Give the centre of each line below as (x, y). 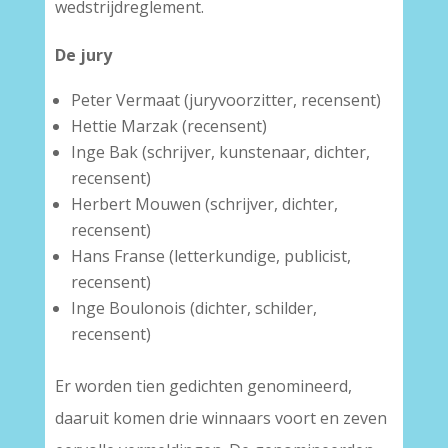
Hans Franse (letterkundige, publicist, (210, 256)
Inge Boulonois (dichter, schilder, (193, 308)
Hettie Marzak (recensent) (168, 126)
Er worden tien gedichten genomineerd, (203, 386)
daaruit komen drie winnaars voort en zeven (220, 418)
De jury (83, 55)
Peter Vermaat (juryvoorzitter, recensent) (225, 100)
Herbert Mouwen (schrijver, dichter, (204, 204)
